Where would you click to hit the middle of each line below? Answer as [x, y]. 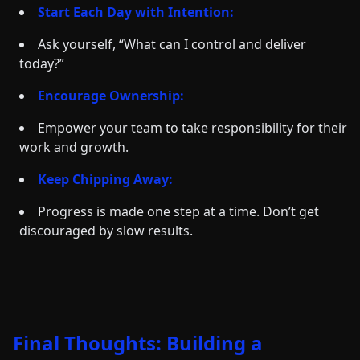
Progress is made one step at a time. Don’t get [178, 211]
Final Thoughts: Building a [138, 343]
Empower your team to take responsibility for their [192, 128]
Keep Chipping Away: [105, 179]
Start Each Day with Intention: [136, 12]
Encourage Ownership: [111, 96]
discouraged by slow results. [106, 231]
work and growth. [74, 147]
